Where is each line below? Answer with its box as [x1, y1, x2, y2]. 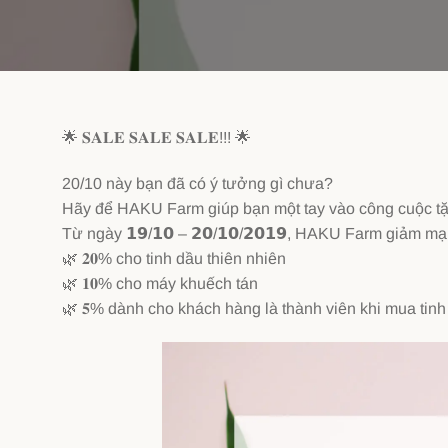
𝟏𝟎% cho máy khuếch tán [78, 274, 258, 292]
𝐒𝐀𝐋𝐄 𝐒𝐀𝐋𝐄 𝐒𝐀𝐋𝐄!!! [78, 129, 235, 146]
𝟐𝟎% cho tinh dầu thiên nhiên [78, 249, 286, 267]
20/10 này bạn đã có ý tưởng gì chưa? [62, 174, 333, 192]
